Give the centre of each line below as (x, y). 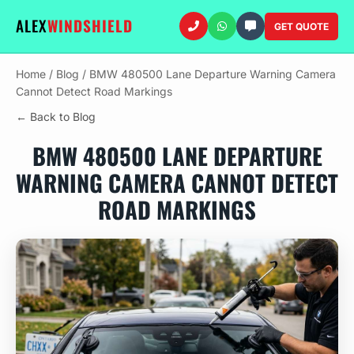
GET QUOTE (301, 26)
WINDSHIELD (90, 26)
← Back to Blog (56, 117)
